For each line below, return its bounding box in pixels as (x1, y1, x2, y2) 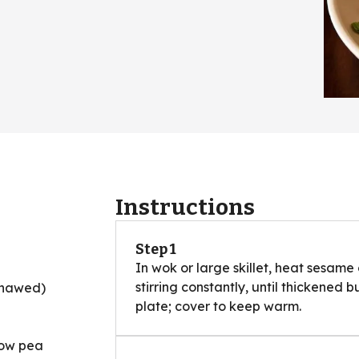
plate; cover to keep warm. (135, 297, 301, 314)
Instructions (115, 193, 255, 220)
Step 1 (135, 240, 176, 258)
